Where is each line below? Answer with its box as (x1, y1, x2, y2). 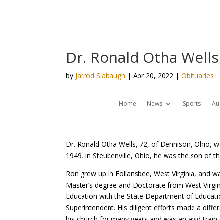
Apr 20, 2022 (133, 71, 174, 80)
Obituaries (181, 71, 214, 80)
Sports (182, 99, 201, 108)
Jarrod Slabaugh (75, 71, 126, 80)
